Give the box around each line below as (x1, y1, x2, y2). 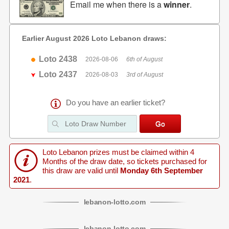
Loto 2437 (39, 70, 78, 79)
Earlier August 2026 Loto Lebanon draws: (21, 34, 167, 42)
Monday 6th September (118, 167, 203, 175)
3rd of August (126, 71, 164, 78)
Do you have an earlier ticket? (66, 99, 166, 107)
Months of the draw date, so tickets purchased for (42, 157, 207, 166)
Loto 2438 (39, 55, 78, 63)
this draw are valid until (42, 167, 118, 175)
